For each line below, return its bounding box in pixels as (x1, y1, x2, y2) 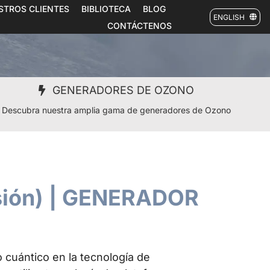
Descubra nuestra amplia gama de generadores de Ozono (2, 104, 231, 115)
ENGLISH (213, 12, 245, 22)
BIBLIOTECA (81, 3, 131, 14)
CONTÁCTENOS (107, 20, 172, 31)
